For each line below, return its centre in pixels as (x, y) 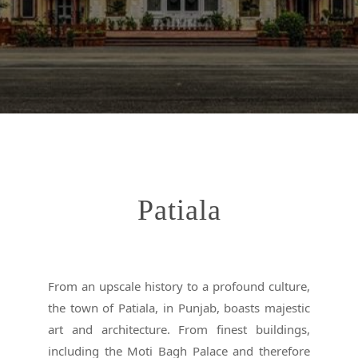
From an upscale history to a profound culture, (179, 286)
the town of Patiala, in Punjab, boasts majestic (179, 308)
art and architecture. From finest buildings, (179, 329)
